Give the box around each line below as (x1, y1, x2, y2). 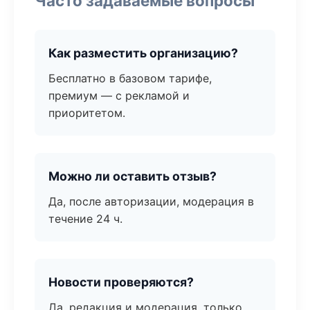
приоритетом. (48, 106, 125, 120)
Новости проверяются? (48, 275, 194, 289)
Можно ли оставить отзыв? (48, 169, 217, 183)
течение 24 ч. (48, 212, 122, 226)
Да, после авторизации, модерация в (48, 194, 254, 208)
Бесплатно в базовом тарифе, (48, 71, 212, 85)
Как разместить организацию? (48, 46, 238, 60)
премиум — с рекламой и (48, 89, 190, 102)
